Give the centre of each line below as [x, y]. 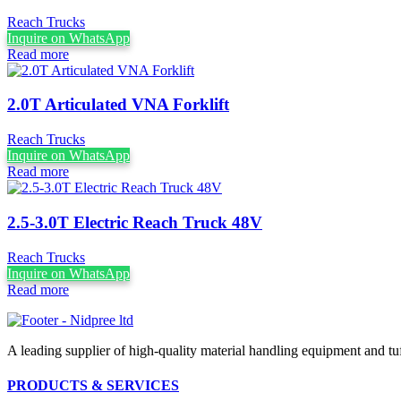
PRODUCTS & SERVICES [93, 385]
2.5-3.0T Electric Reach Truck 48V [135, 222]
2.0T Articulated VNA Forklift [118, 105]
